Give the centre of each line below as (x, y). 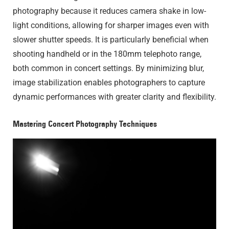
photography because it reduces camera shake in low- (109, 11)
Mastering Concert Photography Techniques (85, 124)
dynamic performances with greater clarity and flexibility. (114, 97)
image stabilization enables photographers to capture (109, 83)
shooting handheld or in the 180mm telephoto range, (107, 54)
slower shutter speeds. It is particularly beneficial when (111, 40)
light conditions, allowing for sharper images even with (111, 26)
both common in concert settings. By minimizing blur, (108, 68)
